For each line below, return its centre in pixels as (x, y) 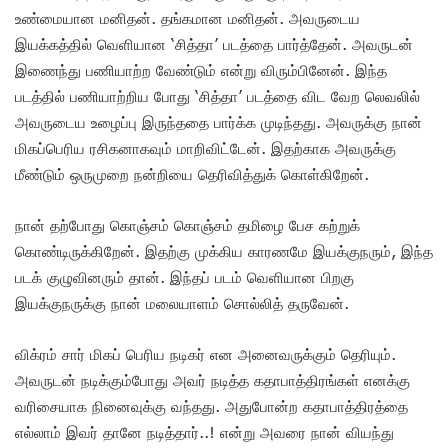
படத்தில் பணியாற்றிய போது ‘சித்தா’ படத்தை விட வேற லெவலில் (217, 96)
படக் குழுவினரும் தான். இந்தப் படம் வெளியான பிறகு (184, 277)
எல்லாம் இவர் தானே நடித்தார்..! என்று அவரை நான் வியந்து (204, 432)
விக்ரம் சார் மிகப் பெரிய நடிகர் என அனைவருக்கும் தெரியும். (205, 354)
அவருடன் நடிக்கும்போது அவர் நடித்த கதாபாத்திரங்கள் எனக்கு (212, 380)
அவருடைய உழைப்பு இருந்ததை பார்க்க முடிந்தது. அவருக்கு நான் (218, 122)
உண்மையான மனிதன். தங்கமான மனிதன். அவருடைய (187, 18)
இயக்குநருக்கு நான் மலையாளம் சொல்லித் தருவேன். (184, 303)
